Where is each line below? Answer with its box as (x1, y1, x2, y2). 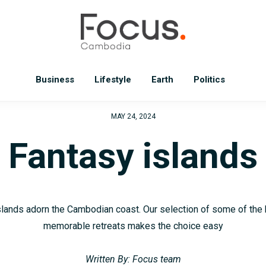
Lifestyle (94, 74, 131, 85)
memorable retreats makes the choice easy (43, 220, 223, 232)
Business (35, 74, 74, 85)
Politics (193, 74, 225, 85)
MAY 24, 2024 (110, 112, 156, 121)
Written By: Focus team (85, 254, 181, 265)
